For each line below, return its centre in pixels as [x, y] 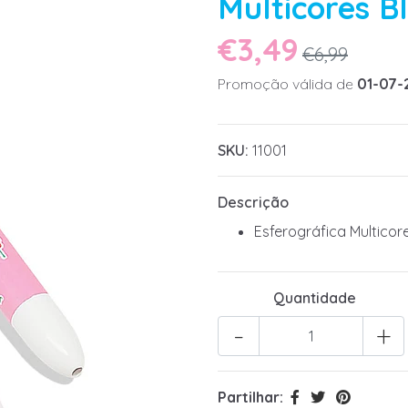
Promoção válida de [287, 84]
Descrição [253, 203]
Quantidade [315, 298]
